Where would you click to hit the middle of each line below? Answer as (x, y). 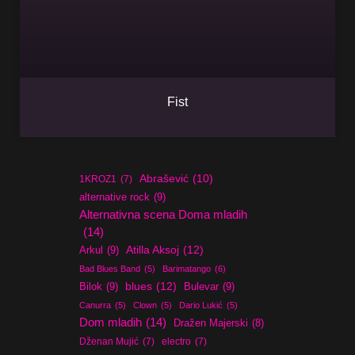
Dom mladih (111, 322)
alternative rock (115, 197)
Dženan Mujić (109, 342)
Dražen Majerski (211, 323)
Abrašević (164, 179)
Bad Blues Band (110, 269)
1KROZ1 (98, 179)
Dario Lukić (201, 305)
